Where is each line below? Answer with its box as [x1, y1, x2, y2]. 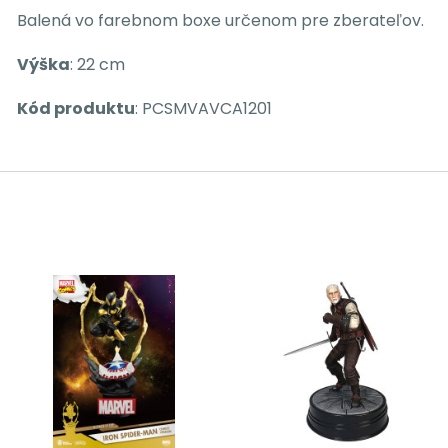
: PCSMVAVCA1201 [135, 97, 272, 120]
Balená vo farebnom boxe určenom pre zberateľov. [17, 9, 424, 32]
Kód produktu [17, 97, 135, 120]
